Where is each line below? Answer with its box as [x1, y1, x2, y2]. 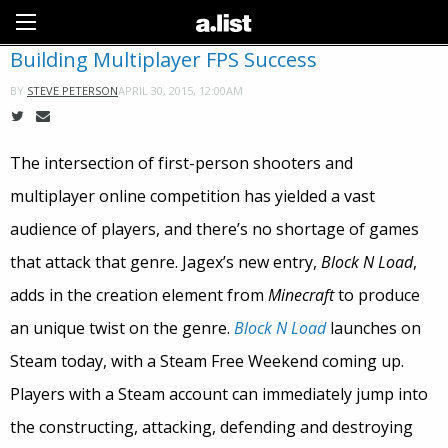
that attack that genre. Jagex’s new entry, [10, 251, 321, 273]
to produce [334, 284, 420, 306]
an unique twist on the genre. [10, 317, 234, 339]
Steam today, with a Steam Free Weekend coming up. [10, 350, 404, 372]
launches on [326, 317, 421, 339]
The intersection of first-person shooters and [10, 152, 353, 174]
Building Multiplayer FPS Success [10, 46, 317, 73]
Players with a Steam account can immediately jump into [10, 383, 428, 405]
